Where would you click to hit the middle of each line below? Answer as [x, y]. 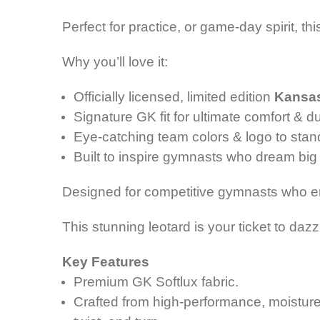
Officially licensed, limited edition [174, 97]
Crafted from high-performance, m [177, 302]
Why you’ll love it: [115, 62]
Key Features [106, 262]
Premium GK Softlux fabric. [156, 282]
